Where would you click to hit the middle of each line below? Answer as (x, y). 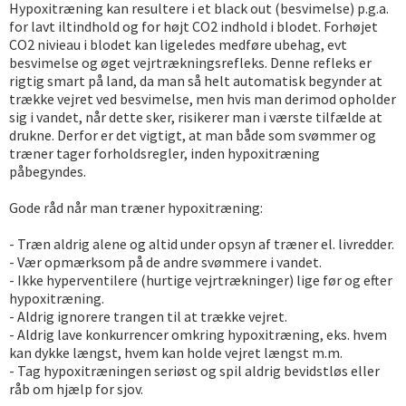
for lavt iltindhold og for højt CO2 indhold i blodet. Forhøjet (193, 26)
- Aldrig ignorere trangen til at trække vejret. (148, 316)
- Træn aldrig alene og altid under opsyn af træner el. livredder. (202, 244)
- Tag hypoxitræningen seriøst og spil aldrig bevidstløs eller (194, 371)
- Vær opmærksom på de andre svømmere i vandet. (165, 262)
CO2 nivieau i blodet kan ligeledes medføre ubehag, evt (178, 44)
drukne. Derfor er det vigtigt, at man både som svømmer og (193, 135)
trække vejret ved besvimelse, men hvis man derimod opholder (203, 99)
